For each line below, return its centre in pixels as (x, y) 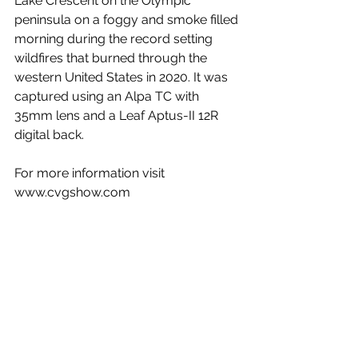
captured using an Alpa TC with (108, 96)
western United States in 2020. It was (123, 77)
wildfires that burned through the (112, 58)
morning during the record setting (115, 39)
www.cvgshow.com (72, 192)
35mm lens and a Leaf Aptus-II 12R (118, 115)
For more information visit (91, 173)
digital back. (49, 135)
